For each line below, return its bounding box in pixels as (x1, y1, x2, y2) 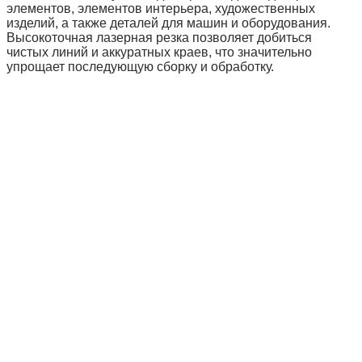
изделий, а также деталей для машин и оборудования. (6, 15, 330, 30)
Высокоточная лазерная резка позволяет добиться (6, 30, 312, 44)
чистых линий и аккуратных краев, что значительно (6, 44, 312, 59)
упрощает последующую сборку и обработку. (6, 59, 274, 74)
